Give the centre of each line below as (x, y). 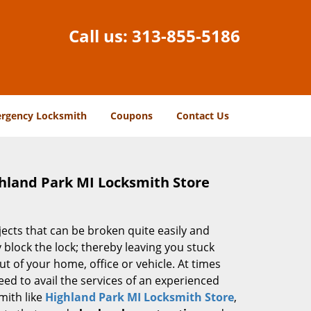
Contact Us (203, 116)
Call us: (100, 36)
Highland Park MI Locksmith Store (140, 297)
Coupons (132, 116)
